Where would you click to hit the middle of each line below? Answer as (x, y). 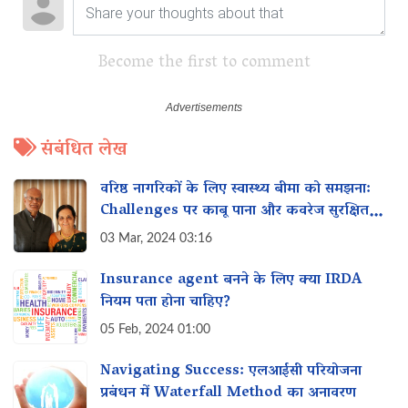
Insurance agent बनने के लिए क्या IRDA (231, 280)
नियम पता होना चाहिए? (165, 302)
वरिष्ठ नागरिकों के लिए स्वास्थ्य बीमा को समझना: (235, 189)
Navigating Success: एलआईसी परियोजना (231, 371)
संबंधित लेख (84, 150)
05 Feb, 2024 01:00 (155, 329)
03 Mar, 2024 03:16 (156, 238)
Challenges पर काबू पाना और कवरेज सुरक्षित (235, 211)
